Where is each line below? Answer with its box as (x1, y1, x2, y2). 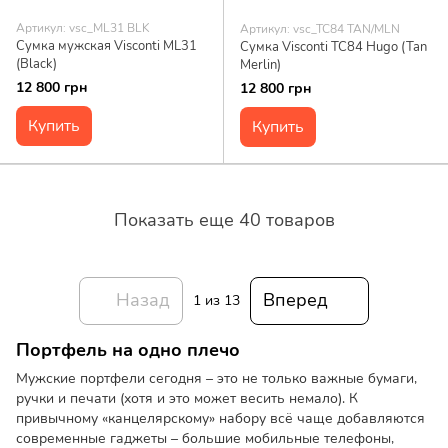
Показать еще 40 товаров (113, 208, 335, 233)
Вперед (263, 288, 328, 313)
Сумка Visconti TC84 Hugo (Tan (240, 37, 427, 56)
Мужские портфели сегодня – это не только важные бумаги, (16, 369, 417, 389)
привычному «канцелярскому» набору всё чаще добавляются (16, 409, 425, 429)
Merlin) (240, 55, 281, 74)
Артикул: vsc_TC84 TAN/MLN (240, 20, 400, 37)
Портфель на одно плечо (16, 337, 240, 362)
